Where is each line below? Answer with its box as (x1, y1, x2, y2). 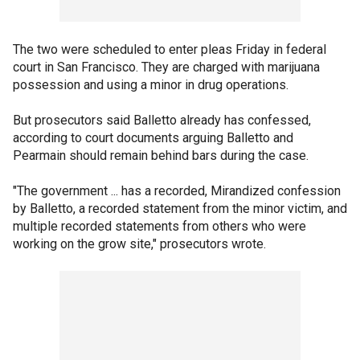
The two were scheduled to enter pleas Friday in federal (13, 42, 326, 57)
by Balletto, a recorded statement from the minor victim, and (13, 201, 347, 216)
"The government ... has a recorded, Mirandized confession (13, 183, 341, 198)
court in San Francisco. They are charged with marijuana (13, 59, 320, 75)
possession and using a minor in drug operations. (13, 77, 288, 92)
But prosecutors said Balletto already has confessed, (13, 112, 311, 128)
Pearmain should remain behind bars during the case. (13, 148, 309, 163)
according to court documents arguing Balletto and (13, 130, 293, 145)
